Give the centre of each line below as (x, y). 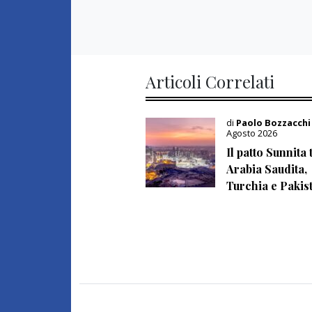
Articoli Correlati (210, 81)
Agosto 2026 (252, 133)
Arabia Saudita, (267, 169)
